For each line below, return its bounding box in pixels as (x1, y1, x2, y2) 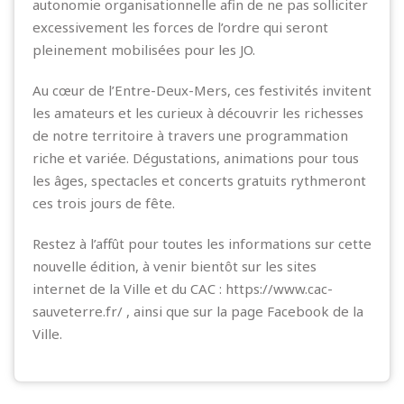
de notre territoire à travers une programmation (32, 125, 348, 144)
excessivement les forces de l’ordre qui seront (32, 17, 328, 36)
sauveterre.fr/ (32, 301, 123, 320)
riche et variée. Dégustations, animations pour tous (32, 148, 359, 167)
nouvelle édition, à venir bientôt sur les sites (32, 256, 317, 275)
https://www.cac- (225, 279, 333, 298)
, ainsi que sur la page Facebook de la (123, 301, 363, 320)
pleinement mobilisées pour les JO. (32, 40, 255, 59)
